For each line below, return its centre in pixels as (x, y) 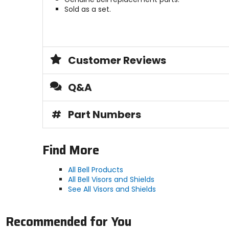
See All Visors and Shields (112, 189)
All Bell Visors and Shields (111, 180)
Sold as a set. (87, 9)
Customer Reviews (117, 61)
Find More (71, 151)
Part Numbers (104, 115)
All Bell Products (95, 170)
